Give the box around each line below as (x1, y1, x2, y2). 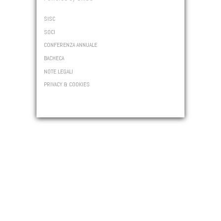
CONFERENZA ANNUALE (44, 41, 97, 49)
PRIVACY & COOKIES (44, 81, 90, 88)
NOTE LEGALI (44, 68, 73, 75)
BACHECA (44, 54, 64, 62)
